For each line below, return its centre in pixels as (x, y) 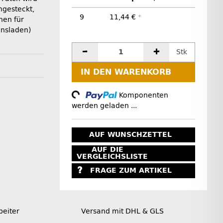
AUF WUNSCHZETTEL (130, 135)
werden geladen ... (104, 106)
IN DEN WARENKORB (126, 72)
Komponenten (144, 95)
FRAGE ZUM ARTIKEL (131, 171)
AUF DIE (108, 149)
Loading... (62, 97)
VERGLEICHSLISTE (112, 156)
